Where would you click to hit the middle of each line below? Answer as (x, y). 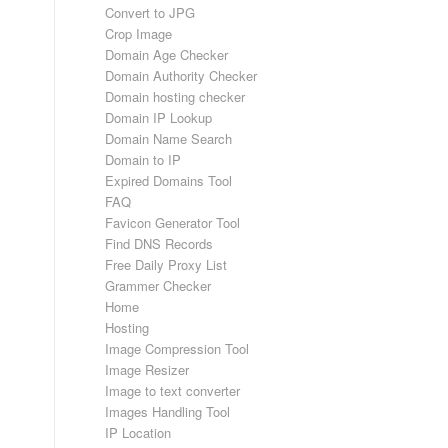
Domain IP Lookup (159, 117)
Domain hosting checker (175, 96)
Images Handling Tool (168, 411)
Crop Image (139, 33)
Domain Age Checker (167, 54)
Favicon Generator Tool (173, 222)
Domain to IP (143, 159)
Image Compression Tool (177, 348)
